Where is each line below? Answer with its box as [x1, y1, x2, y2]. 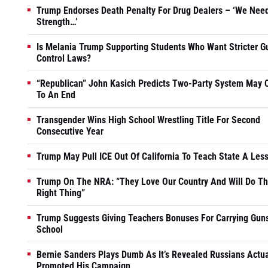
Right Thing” [36, 187, 85, 199]
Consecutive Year [36, 125, 103, 137]
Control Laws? [36, 52, 91, 64]
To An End [36, 89, 75, 100]
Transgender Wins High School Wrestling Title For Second [36, 114, 260, 126]
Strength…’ [36, 16, 78, 28]
